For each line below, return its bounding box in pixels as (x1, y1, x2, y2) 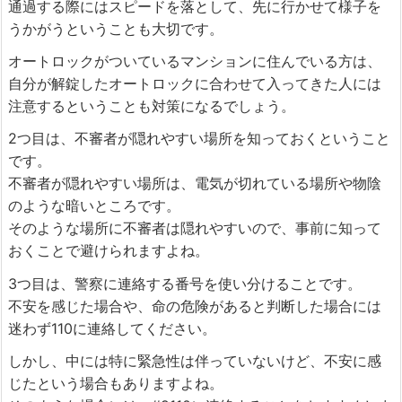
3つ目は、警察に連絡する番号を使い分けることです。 (8, 274, 362, 293)
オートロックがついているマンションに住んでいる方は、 (8, 52, 381, 71)
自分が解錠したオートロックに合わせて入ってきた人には (8, 74, 381, 93)
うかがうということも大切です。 (8, 20, 223, 39)
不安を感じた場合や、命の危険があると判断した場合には (8, 296, 381, 315)
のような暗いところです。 (8, 197, 180, 215)
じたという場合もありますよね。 (8, 373, 223, 392)
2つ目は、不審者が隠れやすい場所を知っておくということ (8, 129, 390, 148)
